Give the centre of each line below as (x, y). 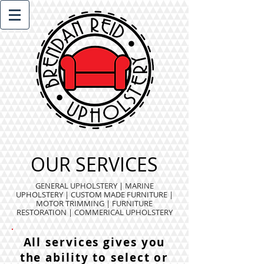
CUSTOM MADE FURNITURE (120, 194)
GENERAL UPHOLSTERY (76, 186)
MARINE (139, 186)
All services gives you (94, 242)
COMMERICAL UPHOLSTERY (123, 212)
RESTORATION (41, 212)
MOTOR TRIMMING (70, 203)
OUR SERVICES (94, 164)
